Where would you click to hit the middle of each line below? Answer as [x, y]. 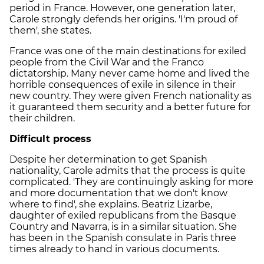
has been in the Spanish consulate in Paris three [123, 237]
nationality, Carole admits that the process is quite [128, 170]
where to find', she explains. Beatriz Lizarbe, [111, 204]
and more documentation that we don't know [118, 193]
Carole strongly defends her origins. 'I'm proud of [123, 19]
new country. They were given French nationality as [131, 95]
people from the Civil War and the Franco [107, 62]
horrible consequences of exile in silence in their [123, 84]
